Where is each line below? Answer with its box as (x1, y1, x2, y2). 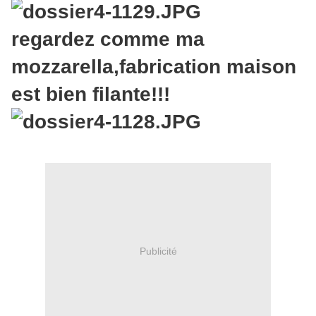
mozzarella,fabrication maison (11, 56, 296, 78)
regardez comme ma (11, 28, 205, 51)
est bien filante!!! (11, 83, 170, 106)
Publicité (139, 245, 177, 257)
